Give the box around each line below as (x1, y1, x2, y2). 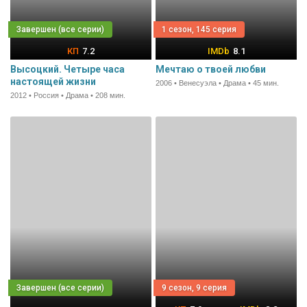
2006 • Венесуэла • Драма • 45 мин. (156, 78, 279, 87)
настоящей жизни (10, 75, 96, 87)
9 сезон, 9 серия (162, 283, 227, 293)
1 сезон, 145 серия (162, 24, 236, 34)
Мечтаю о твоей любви (156, 63, 266, 75)
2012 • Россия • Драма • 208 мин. (10, 90, 125, 99)
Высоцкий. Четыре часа (10, 63, 125, 75)
